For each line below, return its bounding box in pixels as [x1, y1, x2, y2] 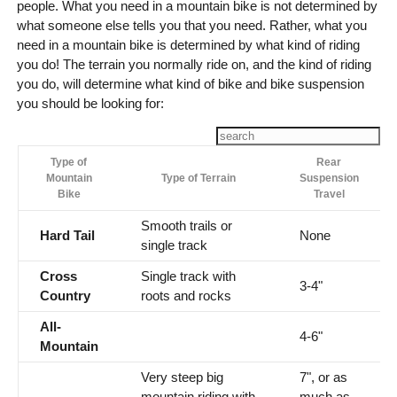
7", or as [299, 370, 347, 385]
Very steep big [140, 370, 223, 385]
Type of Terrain [161, 172, 236, 185]
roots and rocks [140, 288, 231, 304]
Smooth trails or [140, 218, 232, 234]
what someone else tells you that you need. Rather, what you [16, 18, 367, 34]
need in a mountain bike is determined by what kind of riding [16, 37, 360, 53]
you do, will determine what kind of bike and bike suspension [16, 76, 364, 92]
